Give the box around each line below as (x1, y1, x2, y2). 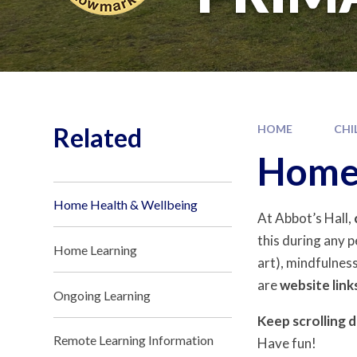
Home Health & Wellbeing (53, 196, 198, 212)
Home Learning (53, 241, 138, 257)
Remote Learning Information (53, 332, 214, 348)
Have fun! (257, 334, 317, 351)
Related (53, 121, 143, 153)
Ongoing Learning (53, 287, 151, 303)
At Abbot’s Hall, (257, 209, 355, 226)
